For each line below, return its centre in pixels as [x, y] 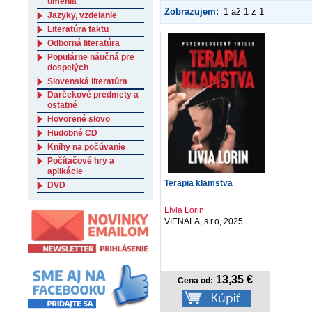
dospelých [68, 68]
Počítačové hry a [81, 161]
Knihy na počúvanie [86, 147]
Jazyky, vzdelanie [82, 15]
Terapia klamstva [198, 183]
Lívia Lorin [184, 210]
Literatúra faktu [78, 29]
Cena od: [195, 281]
